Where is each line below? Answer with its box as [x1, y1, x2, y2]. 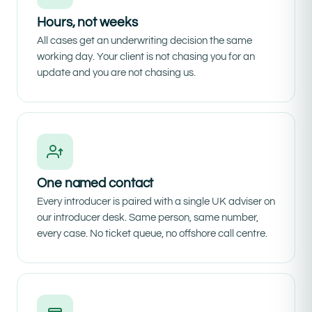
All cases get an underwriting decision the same [37, 36, 252, 47]
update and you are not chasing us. [37, 68, 196, 79]
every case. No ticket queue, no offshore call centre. [37, 228, 267, 240]
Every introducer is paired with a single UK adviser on [37, 196, 275, 208]
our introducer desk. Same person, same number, [37, 212, 258, 224]
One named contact [37, 176, 154, 191]
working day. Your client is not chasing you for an [37, 52, 255, 63]
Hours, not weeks [37, 15, 138, 30]
